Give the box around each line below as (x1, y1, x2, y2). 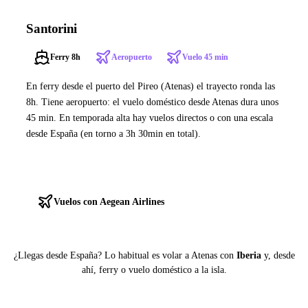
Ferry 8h (49, 52, 80, 63)
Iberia (236, 250, 261, 261)
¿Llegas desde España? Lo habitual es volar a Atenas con (13, 250, 236, 261)
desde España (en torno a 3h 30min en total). (26, 127, 201, 139)
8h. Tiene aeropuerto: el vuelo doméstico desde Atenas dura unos (26, 96, 279, 107)
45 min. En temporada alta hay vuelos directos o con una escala (26, 111, 274, 123)
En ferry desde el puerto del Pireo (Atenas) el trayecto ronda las (26, 80, 276, 91)
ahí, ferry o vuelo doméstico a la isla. (81, 265, 227, 276)
